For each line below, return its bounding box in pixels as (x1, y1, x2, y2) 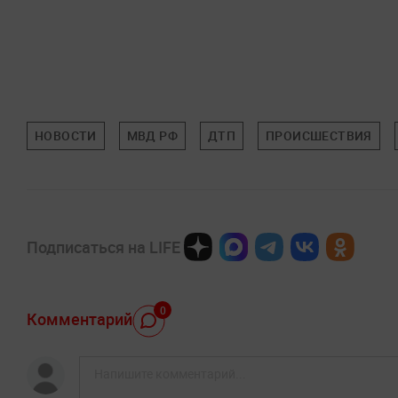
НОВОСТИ (35, 126, 97, 144)
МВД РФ (126, 126, 178, 144)
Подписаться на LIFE (27, 235, 180, 258)
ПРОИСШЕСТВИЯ (266, 126, 372, 144)
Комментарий (27, 308, 132, 330)
